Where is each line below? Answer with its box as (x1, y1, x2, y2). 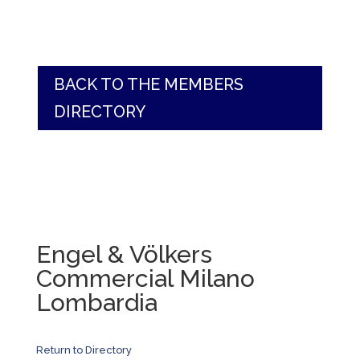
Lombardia (35, 288, 157, 317)
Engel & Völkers (35, 240, 212, 268)
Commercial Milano (35, 264, 255, 292)
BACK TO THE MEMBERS (53, 75, 243, 94)
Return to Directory (35, 344, 132, 356)
